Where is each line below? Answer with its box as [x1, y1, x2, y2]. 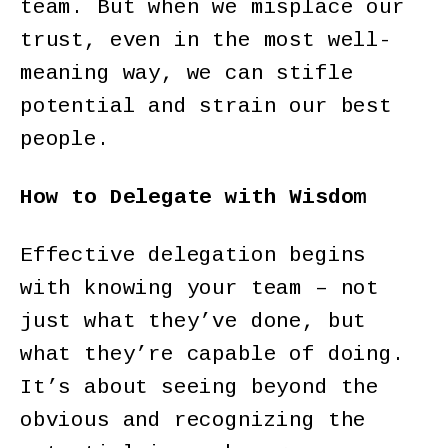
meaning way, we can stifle [20, 61, 354, 85]
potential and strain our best [20, 94, 392, 118]
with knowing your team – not [20, 277, 379, 301]
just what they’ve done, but [20, 310, 367, 334]
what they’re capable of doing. [20, 343, 405, 367]
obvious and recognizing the [20, 409, 367, 433]
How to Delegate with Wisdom [20, 185, 367, 209]
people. [20, 127, 110, 151]
